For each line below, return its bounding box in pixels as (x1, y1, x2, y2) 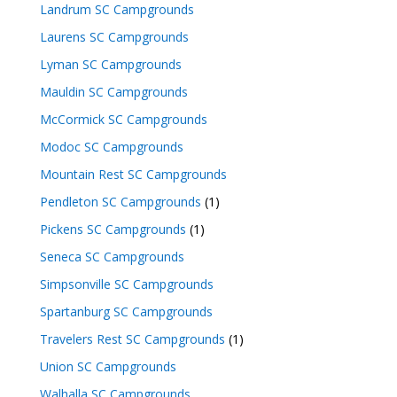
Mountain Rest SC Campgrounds (39, 165, 227, 183)
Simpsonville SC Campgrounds (39, 275, 214, 292)
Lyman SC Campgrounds (39, 55, 182, 73)
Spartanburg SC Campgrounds (39, 302, 213, 320)
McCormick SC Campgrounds (39, 110, 207, 128)
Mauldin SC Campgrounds (39, 82, 188, 100)
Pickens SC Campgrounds (39, 220, 186, 237)
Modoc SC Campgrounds (39, 137, 183, 155)
